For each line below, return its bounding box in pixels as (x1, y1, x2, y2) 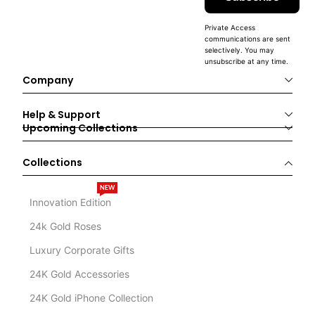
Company (22, 73, 74, 88)
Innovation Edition (30, 196, 112, 209)
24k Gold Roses (30, 220, 102, 233)
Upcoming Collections (22, 121, 139, 136)
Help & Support (22, 108, 101, 122)
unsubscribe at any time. (205, 57, 289, 66)
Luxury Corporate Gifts (30, 244, 135, 257)
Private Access (205, 23, 256, 32)
